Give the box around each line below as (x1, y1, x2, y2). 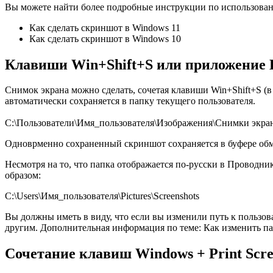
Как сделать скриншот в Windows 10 (29, 33, 181, 44)
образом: (5, 170, 41, 181)
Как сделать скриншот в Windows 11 (29, 22, 180, 33)
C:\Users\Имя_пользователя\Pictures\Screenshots (5, 191, 199, 202)
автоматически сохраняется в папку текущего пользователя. (5, 96, 255, 107)
